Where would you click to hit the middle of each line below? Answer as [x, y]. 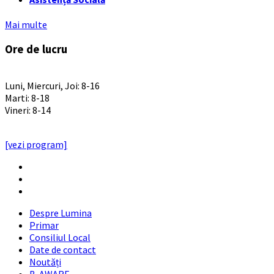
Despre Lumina [61, 213]
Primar [44, 225]
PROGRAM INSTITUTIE [54, 74]
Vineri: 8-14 [28, 110]
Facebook [49, 178]
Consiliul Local [60, 238]
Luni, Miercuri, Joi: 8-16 [52, 86]
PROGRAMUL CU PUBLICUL [64, 132]
